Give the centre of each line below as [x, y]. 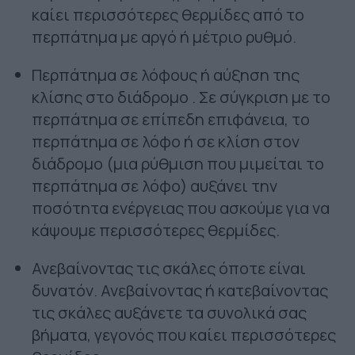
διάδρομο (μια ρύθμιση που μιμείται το [178, 164]
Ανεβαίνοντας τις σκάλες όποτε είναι [169, 269]
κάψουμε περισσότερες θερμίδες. [156, 231]
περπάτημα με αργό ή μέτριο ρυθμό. [164, 37]
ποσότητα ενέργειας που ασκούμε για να [181, 208]
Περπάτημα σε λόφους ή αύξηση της [166, 75]
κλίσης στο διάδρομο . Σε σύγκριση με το [181, 97]
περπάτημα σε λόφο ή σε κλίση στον [166, 142]
